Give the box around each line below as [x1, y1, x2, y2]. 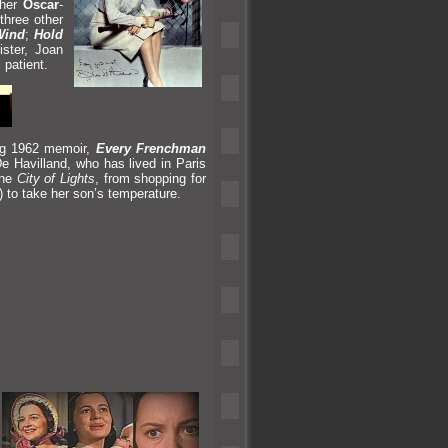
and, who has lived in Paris [46, 155, 207, 171]
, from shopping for [94, 170, 207, 186]
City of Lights [16, 170, 95, 186]
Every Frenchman [95, 140, 207, 156]
